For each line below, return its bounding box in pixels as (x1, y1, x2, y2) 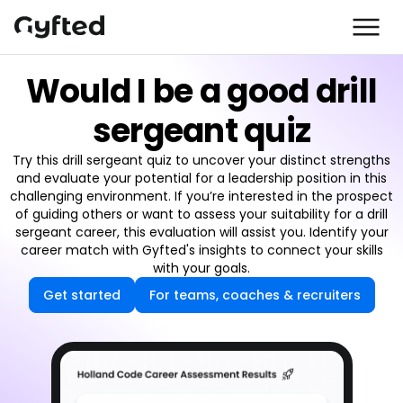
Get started (42, 286, 121, 304)
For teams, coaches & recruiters (148, 286, 361, 304)
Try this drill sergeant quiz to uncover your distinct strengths (13, 151, 390, 169)
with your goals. (153, 259, 250, 277)
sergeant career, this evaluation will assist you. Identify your (14, 223, 389, 241)
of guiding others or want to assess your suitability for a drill (15, 205, 388, 223)
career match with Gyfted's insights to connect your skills (20, 241, 383, 259)
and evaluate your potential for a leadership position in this (16, 169, 387, 187)
